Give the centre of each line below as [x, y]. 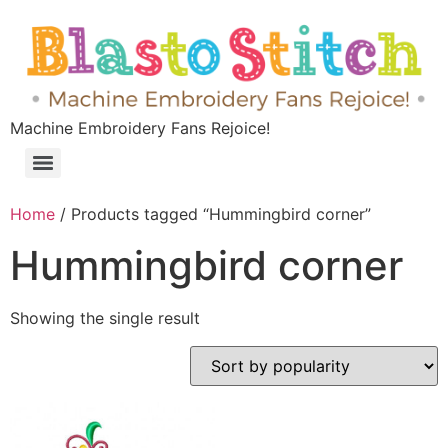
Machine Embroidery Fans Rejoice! [140, 128]
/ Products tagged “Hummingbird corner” [213, 214]
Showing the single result [105, 318]
